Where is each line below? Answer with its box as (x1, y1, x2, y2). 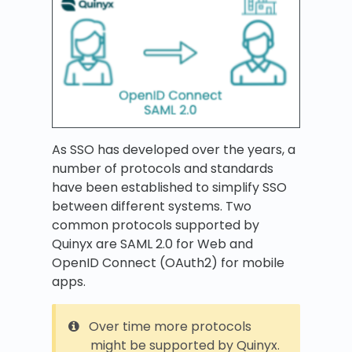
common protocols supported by (52, 216, 259, 235)
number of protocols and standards (52, 159, 273, 178)
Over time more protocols (89, 317, 251, 336)
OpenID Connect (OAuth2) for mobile (52, 254, 284, 273)
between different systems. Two (52, 197, 251, 216)
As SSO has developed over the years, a (52, 141, 295, 159)
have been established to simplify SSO (52, 178, 287, 197)
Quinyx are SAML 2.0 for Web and (52, 235, 253, 254)
